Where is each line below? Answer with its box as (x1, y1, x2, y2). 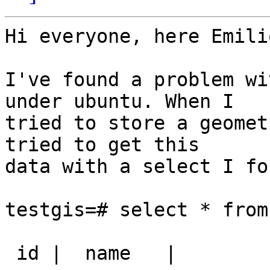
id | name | (5, 242, 16, 265)
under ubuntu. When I (5, 90, 234, 113)
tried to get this (5, 134, 199, 156)
